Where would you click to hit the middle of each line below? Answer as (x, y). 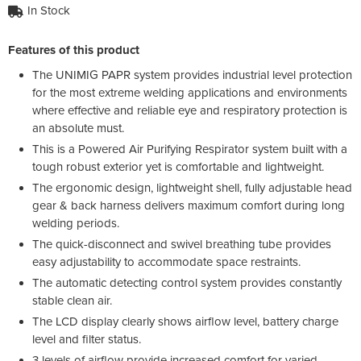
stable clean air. (72, 300)
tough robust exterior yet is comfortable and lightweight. (178, 166)
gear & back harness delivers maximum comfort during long (189, 205)
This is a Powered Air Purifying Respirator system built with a (190, 149)
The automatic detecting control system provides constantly (187, 282)
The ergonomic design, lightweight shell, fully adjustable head (192, 187)
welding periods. (76, 223)
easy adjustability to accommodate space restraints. (166, 261)
